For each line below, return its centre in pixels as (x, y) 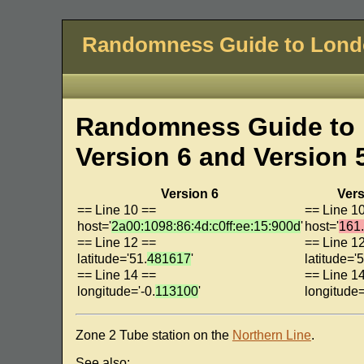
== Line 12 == (116, 243)
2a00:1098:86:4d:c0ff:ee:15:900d (206, 227)
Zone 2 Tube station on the (154, 336)
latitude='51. (112, 259)
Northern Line (271, 336)
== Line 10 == (116, 210)
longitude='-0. (116, 292)
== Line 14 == (116, 275)
